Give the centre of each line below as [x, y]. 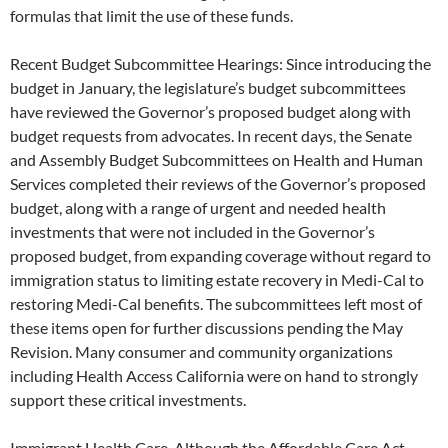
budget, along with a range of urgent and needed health [198, 208]
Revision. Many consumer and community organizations [201, 352]
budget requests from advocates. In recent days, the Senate [211, 136]
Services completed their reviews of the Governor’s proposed [218, 184]
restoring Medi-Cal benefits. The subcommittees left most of [216, 304]
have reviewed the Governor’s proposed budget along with [210, 112]
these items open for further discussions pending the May [206, 328]
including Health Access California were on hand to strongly [214, 376]
